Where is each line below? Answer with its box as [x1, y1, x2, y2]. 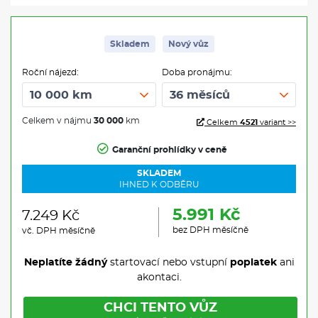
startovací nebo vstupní [106, 258, 230, 268]
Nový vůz [168, 40, 209, 49]
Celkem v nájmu [22, 116, 94, 126]
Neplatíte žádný [23, 258, 107, 268]
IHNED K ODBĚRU [119, 180, 199, 190]
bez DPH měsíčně [172, 226, 249, 235]
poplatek [229, 258, 277, 268]
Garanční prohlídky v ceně [111, 146, 227, 155]
